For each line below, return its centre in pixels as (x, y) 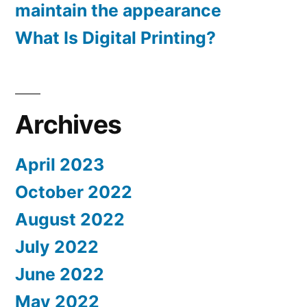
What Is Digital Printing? (115, 38)
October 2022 (74, 192)
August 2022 (70, 220)
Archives (69, 125)
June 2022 (60, 274)
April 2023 (60, 165)
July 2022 (57, 247)
